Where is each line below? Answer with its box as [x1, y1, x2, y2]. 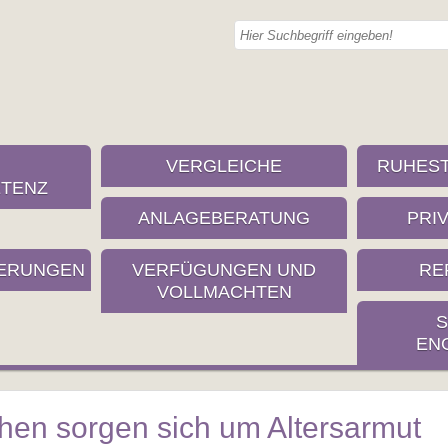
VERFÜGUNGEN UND [132, 260, 316, 280]
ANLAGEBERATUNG [138, 208, 310, 228]
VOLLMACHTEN [156, 282, 292, 302]
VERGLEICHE [166, 156, 282, 176]
